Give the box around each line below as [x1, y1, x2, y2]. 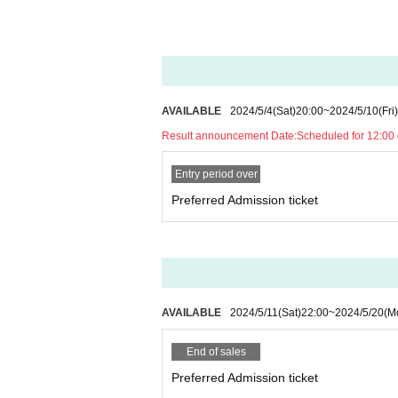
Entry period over [174, 168, 258, 181]
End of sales [186, 346, 246, 359]
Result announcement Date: [162, 130, 297, 143]
